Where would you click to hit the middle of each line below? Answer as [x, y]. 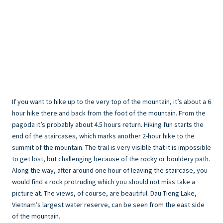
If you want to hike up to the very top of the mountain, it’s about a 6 [111, 102]
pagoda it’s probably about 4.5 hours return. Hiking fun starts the [108, 125]
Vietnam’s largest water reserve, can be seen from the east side [108, 205]
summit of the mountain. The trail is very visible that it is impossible [111, 148]
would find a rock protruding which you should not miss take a [104, 182]
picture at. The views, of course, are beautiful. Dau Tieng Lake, [104, 193]
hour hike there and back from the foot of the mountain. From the [109, 113]
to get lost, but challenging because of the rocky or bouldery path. [111, 159]
